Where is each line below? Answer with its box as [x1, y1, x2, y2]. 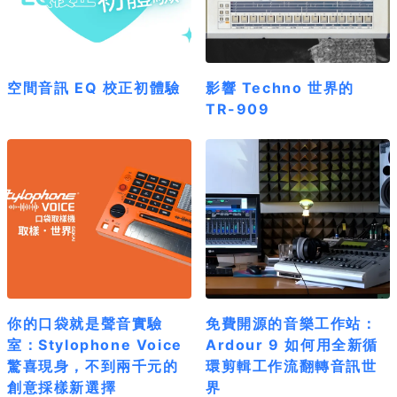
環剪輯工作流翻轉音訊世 [206, 356, 378, 375]
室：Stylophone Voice [7, 335, 183, 354]
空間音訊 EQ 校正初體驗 [7, 78, 181, 97]
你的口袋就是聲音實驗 [7, 314, 164, 332]
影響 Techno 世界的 [206, 78, 354, 97]
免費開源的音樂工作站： [206, 314, 378, 332]
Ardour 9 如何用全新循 [206, 335, 378, 354]
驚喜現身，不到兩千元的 [7, 356, 179, 375]
